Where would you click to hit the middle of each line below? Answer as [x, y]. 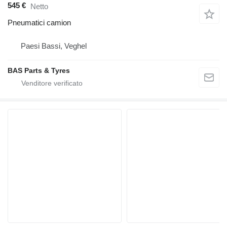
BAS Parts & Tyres [39, 71]
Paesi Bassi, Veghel [54, 46]
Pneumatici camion [39, 23]
